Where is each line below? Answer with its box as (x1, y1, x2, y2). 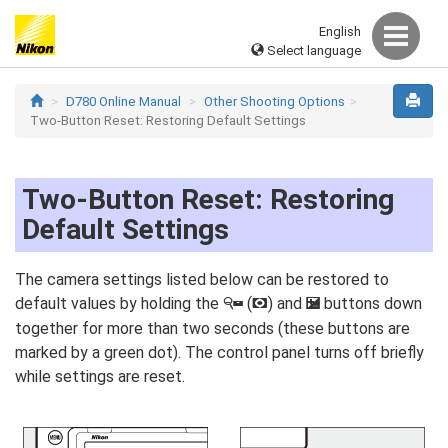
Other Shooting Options (204, 94, 345, 109)
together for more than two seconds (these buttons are (15, 319, 410, 338)
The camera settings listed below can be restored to (15, 270, 389, 289)
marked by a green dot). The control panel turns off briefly (15, 343, 424, 362)
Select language (264, 42, 361, 58)
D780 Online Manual (66, 94, 181, 109)
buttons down (320, 294, 422, 313)
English (319, 23, 361, 39)
